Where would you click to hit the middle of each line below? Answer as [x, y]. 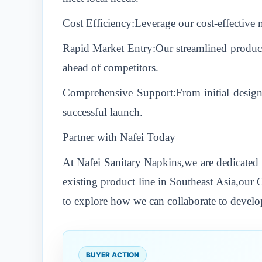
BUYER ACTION [113, 255]
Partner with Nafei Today [119, 137]
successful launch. [103, 112]
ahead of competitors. [111, 68]
